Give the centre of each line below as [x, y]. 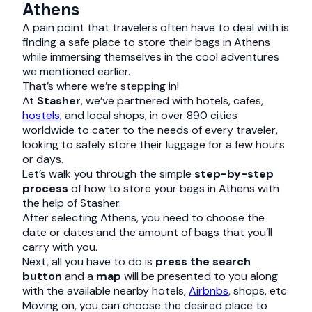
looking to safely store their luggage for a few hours [154, 145]
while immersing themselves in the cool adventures [151, 57]
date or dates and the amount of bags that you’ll [147, 232]
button [44, 276]
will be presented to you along [201, 276]
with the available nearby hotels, [106, 291]
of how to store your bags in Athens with [174, 188]
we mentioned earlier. [76, 71]
